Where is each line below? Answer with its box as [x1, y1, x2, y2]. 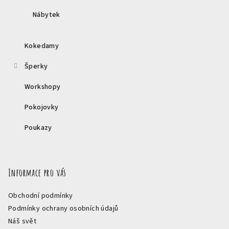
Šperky [25, 61, 48, 72]
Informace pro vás [8, 166, 66, 179]
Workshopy [25, 81, 61, 92]
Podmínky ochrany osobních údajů [8, 203, 119, 214]
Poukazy [25, 122, 52, 133]
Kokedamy [25, 40, 59, 51]
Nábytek [33, 9, 60, 20]
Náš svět [8, 216, 37, 226]
